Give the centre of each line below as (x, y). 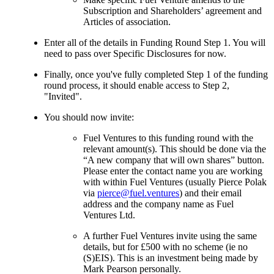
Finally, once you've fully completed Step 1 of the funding (156, 74)
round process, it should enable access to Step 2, (137, 85)
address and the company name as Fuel (158, 204)
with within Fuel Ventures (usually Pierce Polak (175, 182)
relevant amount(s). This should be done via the (175, 149)
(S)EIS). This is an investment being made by (171, 257)
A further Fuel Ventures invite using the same (170, 235)
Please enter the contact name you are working (173, 171)
